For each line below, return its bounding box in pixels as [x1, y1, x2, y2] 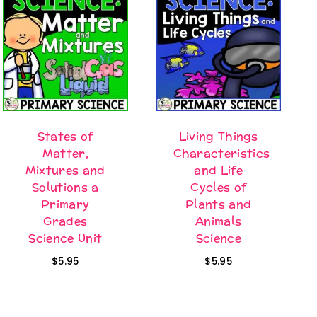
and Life [194, 160, 243, 181]
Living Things [178, 126, 258, 147]
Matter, [42, 143, 88, 164]
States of [37, 126, 93, 147]
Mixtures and [25, 160, 105, 181]
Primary [41, 194, 90, 215]
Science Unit [28, 228, 103, 249]
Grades [43, 211, 88, 232]
